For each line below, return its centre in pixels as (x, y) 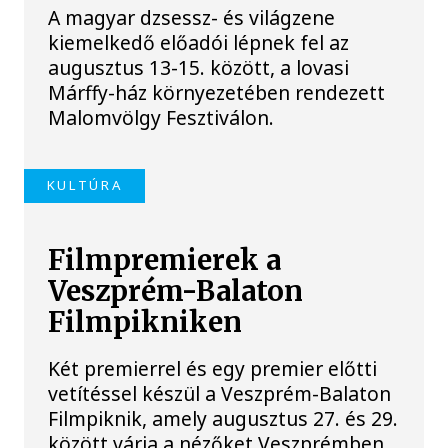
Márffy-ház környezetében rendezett (217, 93)
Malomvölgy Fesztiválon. (161, 118)
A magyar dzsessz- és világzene (192, 18)
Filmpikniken (145, 322)
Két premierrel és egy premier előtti (213, 368)
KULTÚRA (84, 185)
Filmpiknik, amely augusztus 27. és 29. (223, 418)
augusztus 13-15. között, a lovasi (199, 68)
